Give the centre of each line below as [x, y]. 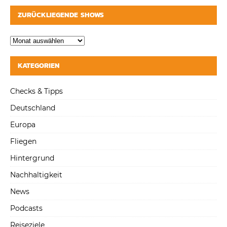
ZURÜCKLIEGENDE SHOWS [61, 15]
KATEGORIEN [39, 65]
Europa [23, 124]
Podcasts [26, 208]
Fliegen [23, 141]
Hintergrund [32, 158]
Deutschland [33, 108]
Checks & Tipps [36, 91]
